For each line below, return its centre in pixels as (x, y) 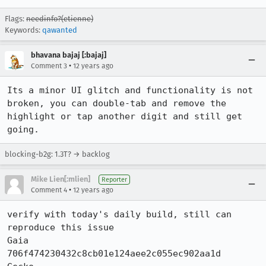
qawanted (60, 30)
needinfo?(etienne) (60, 19)
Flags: (15, 19)
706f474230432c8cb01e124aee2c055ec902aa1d (114, 254)
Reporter (114, 180)
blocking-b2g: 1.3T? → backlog (57, 154)
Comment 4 (49, 190)
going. (23, 129)
